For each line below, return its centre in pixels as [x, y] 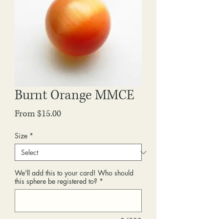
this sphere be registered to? [56, 181]
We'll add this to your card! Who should [74, 173]
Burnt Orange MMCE [75, 95]
